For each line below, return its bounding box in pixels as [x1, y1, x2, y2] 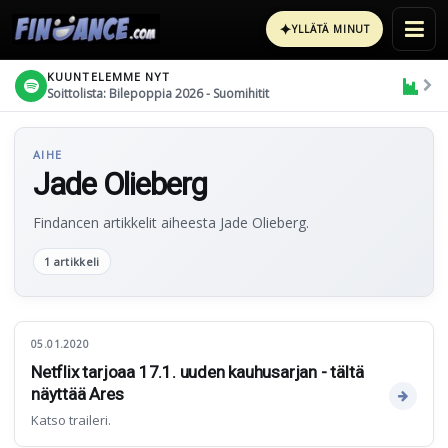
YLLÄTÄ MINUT [292, 22, 370, 36]
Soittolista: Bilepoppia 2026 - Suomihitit [47, 84, 269, 102]
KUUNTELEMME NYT [47, 68, 171, 84]
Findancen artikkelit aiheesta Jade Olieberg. [33, 213, 309, 232]
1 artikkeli [44, 254, 100, 269]
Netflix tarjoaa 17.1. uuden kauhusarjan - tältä [31, 362, 364, 382]
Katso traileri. [31, 411, 111, 429]
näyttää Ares [31, 384, 124, 404]
